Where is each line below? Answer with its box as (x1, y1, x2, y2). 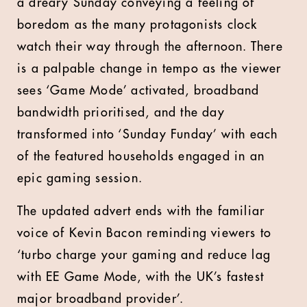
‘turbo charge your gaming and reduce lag (17, 249, 271, 261)
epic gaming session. (17, 172, 143, 184)
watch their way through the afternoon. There (17, 40, 283, 53)
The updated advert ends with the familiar (17, 205, 265, 217)
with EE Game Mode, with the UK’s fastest (17, 271, 265, 283)
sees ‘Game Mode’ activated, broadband (17, 84, 260, 97)
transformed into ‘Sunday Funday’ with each (17, 128, 278, 140)
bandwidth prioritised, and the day (17, 106, 225, 119)
